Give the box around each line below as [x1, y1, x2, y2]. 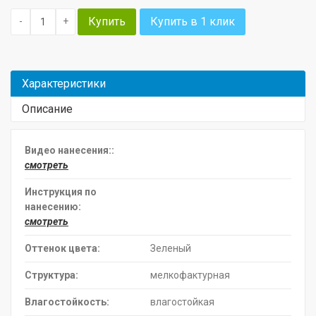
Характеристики [22, 76, 106, 90]
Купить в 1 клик [150, 14, 235, 28]
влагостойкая [148, 296, 214, 308]
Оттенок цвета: [25, 242, 100, 254]
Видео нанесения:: [25, 144, 114, 156]
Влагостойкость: [25, 296, 109, 308]
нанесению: [25, 200, 81, 212]
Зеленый [148, 242, 191, 254]
